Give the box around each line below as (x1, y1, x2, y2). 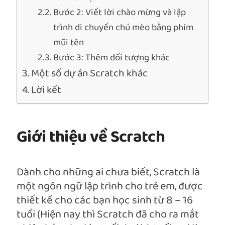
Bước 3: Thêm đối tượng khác (53, 50, 170, 66)
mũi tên (53, 35, 84, 51)
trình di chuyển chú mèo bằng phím (53, 20, 194, 36)
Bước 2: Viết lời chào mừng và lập (53, 5, 186, 21)
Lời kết (31, 81, 62, 99)
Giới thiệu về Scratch (17, 124, 165, 152)
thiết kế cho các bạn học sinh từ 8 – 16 (17, 191, 193, 210)
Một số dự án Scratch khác (31, 65, 148, 83)
